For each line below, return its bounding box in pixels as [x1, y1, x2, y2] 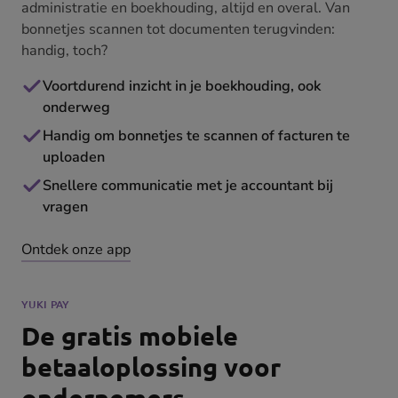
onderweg [43, 98, 110, 118]
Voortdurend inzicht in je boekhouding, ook [43, 76, 321, 97]
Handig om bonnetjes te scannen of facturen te [43, 126, 350, 147]
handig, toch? [21, 41, 107, 61]
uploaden [43, 147, 105, 168]
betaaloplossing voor [21, 351, 281, 384]
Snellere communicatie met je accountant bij [43, 176, 333, 196]
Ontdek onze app [21, 240, 131, 260]
